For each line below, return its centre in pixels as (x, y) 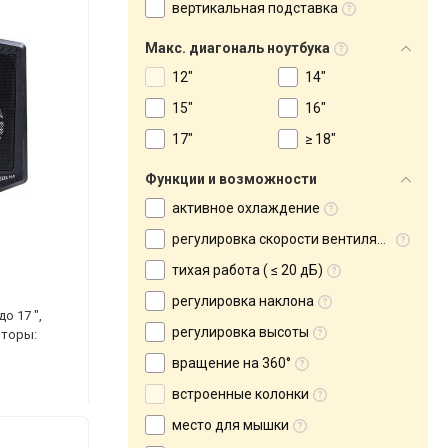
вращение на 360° (231, 363)
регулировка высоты (240, 332)
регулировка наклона (243, 301)
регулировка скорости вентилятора (274, 239)
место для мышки (230, 425)
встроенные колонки (240, 394)
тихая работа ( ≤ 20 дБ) (247, 270)
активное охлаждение (246, 208)
